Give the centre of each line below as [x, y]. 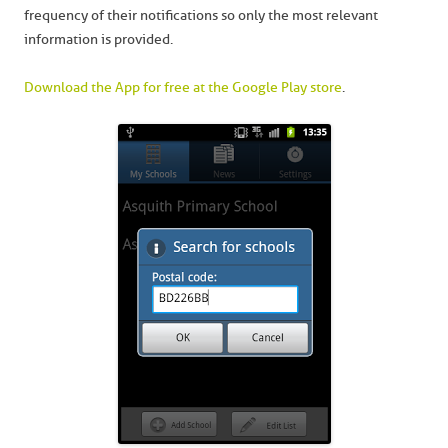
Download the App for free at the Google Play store [183, 87]
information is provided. [98, 39]
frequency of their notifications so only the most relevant [201, 15]
